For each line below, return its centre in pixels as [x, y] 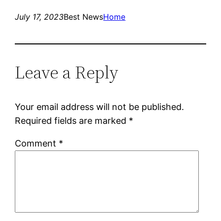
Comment [37, 143]
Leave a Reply [67, 72]
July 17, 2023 [39, 17]
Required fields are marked [72, 120]
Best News [84, 17]
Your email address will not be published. [100, 107]
